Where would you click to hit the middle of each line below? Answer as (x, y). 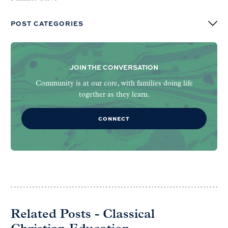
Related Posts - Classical (83, 215)
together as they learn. (114, 95)
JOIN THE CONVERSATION (114, 67)
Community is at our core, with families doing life (114, 83)
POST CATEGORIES (47, 23)
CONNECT (114, 118)
